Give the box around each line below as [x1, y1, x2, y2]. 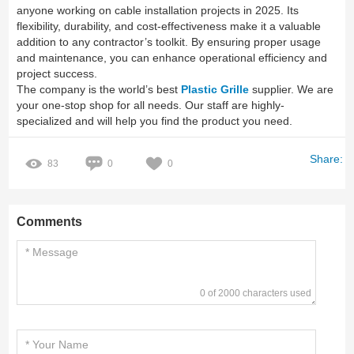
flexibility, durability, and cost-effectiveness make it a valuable [17, 20, 322, 33]
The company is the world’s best [17, 83, 182, 96]
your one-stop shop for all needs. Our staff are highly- [17, 99, 285, 112]
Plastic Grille [181, 83, 250, 96]
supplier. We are [249, 83, 334, 96]
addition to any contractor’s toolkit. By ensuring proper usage [17, 36, 322, 49]
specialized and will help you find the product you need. [17, 115, 293, 128]
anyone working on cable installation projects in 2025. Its [17, 4, 299, 17]
